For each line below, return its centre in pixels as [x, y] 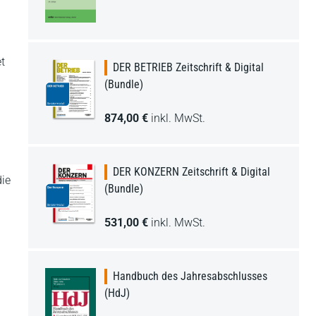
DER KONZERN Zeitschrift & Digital [192, 172]
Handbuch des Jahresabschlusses [190, 276]
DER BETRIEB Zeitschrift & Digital [188, 68]
